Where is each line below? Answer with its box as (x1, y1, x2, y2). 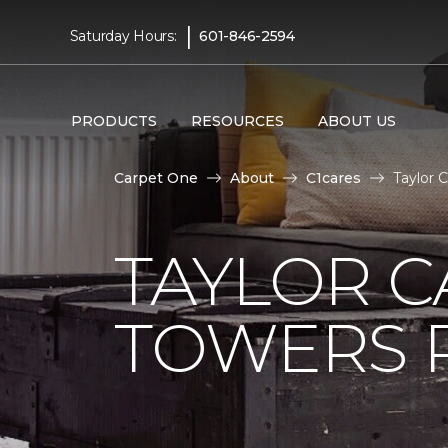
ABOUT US (317, 111, 396, 130)
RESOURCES (190, 111, 284, 130)
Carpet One (114, 169, 198, 187)
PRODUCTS (70, 111, 157, 130)
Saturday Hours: (69, 26, 177, 45)
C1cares (306, 169, 361, 187)
